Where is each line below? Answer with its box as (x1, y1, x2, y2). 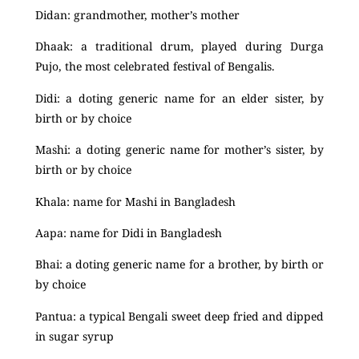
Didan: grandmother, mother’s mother (35, 7, 240, 23)
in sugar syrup (35, 328, 114, 344)
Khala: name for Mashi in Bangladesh (35, 193, 236, 209)
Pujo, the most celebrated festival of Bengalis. (35, 58, 275, 75)
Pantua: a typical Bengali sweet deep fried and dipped (35, 308, 324, 324)
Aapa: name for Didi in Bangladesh (35, 225, 222, 241)
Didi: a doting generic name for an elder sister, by (35, 90, 324, 106)
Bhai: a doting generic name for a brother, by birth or (35, 256, 324, 272)
